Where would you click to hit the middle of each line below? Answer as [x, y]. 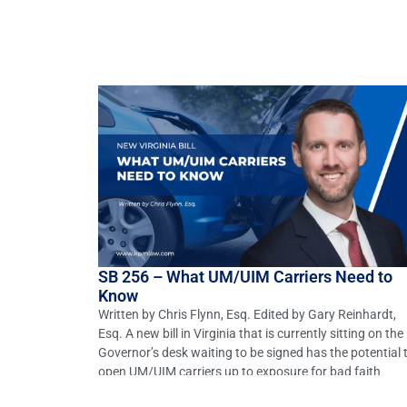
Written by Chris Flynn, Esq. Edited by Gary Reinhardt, [247, 314]
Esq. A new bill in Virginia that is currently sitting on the [250, 333]
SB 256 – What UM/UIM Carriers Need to [245, 276]
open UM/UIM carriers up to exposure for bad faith [239, 371]
